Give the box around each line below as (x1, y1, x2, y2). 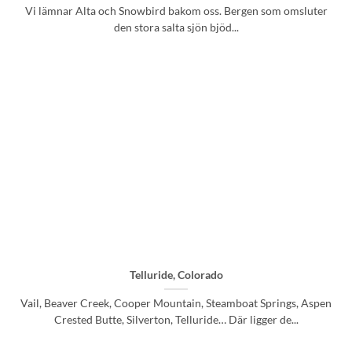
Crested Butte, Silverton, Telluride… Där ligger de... (53, 313, 299, 327)
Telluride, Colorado (129, 269, 223, 282)
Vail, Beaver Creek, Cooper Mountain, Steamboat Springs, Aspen (20, 297, 332, 310)
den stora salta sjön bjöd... (113, 20, 239, 34)
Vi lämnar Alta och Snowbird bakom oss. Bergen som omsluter (24, 4, 328, 17)
